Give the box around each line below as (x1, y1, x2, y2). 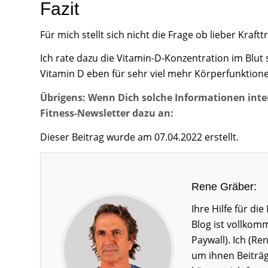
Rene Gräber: (191, 181, 257, 193)
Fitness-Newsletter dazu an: (40, 106, 173, 120)
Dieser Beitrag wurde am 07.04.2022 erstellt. (40, 130, 239, 144)
